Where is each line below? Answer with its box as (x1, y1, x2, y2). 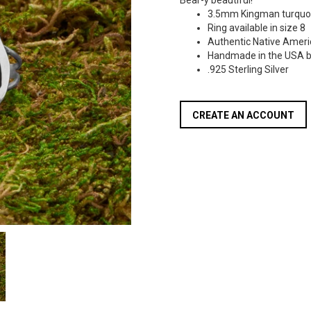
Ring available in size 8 (208, 22, 308, 33)
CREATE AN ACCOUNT (192, 110, 294, 121)
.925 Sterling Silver (208, 64, 289, 75)
